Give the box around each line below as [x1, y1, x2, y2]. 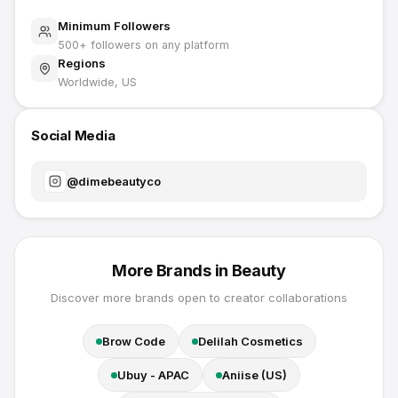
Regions [58, 56, 106, 70]
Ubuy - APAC [117, 368, 189, 382]
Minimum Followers [58, 19, 171, 33]
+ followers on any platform [79, 38, 229, 52]
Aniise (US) [222, 368, 287, 382]
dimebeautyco [78, 174, 161, 188]
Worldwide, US [58, 76, 137, 89]
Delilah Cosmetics [197, 334, 303, 348]
